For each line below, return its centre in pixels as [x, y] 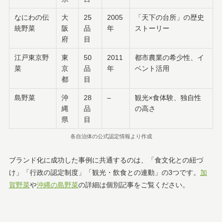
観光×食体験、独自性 [168, 97]
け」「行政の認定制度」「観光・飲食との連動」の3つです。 [104, 173]
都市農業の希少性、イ [170, 57]
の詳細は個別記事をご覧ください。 [134, 185]
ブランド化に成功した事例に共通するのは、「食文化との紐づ [106, 160]
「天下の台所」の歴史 [170, 17]
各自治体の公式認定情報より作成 [111, 137]
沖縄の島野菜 [57, 185]
